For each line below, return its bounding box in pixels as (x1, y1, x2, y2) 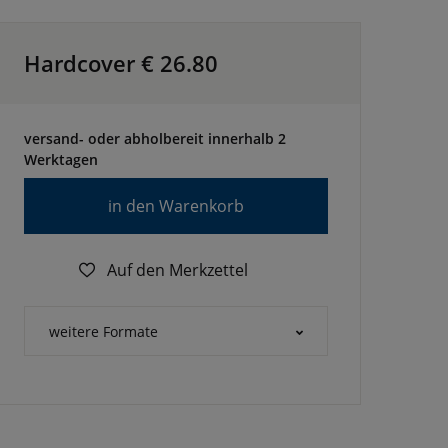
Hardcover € (24, 48, 160, 78)
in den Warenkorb (107, 195, 244, 217)
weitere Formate (49, 321, 158, 341)
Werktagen (24, 150, 98, 169)
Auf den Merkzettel (103, 259, 249, 281)
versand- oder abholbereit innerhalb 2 (24, 129, 286, 148)
